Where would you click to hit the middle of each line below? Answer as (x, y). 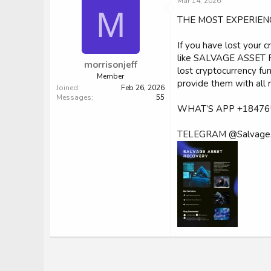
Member (110, 76)
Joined (67, 87)
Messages (74, 97)
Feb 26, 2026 (143, 87)
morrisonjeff (110, 64)
